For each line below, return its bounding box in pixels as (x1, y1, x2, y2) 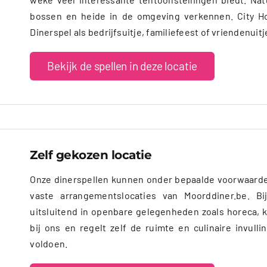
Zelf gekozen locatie (30, 148, 152, 163)
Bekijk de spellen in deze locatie (47, 58, 198, 73)
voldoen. (30, 238, 68, 250)
